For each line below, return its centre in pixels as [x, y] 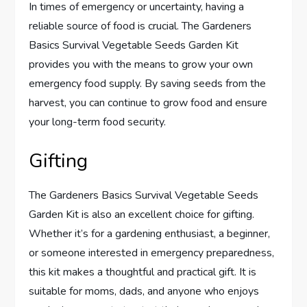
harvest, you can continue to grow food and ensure [148, 103]
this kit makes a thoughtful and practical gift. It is [143, 272]
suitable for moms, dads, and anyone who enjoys [144, 291]
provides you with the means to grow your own [141, 64]
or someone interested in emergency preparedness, [152, 253]
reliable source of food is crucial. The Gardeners [140, 26]
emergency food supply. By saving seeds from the [148, 84]
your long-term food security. [98, 122]
